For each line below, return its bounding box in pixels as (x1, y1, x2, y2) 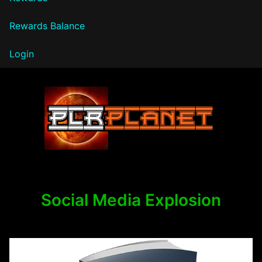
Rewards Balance (9, 19, 85, 32)
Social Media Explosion (41, 189, 221, 210)
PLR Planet (9, 150, 106, 174)
